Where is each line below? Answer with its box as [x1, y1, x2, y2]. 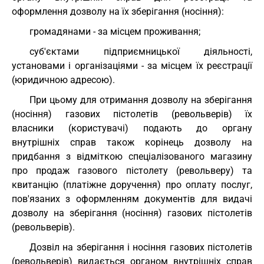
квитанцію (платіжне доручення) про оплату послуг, [12, 179, 252, 190]
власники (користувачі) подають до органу [12, 123, 252, 134]
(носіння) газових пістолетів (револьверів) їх [12, 108, 252, 120]
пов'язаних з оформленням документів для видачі [12, 193, 252, 204]
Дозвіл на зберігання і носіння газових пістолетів [29, 242, 252, 253]
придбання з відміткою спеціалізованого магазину [12, 151, 252, 162]
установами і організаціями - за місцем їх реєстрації [12, 60, 252, 71]
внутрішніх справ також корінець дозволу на [12, 137, 252, 148]
